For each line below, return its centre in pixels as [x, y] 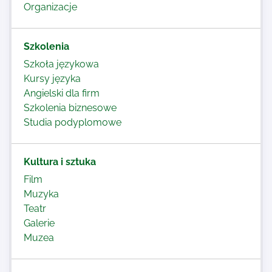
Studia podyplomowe [73, 122]
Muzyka [41, 194]
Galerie [39, 223]
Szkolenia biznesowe [70, 108]
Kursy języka [52, 79]
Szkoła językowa [61, 64]
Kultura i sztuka [60, 162]
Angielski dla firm [62, 93]
